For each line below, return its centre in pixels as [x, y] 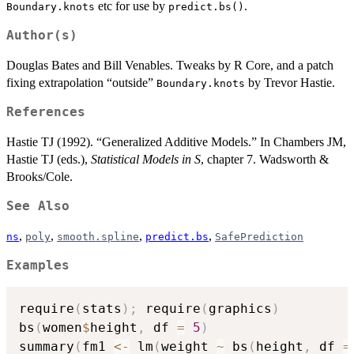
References [46, 113]
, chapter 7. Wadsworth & [265, 160]
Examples [38, 266]
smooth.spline [98, 237]
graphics [240, 308]
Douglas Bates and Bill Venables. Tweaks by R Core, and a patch [170, 66]
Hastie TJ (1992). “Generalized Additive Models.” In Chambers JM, [176, 142]
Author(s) [42, 36]
